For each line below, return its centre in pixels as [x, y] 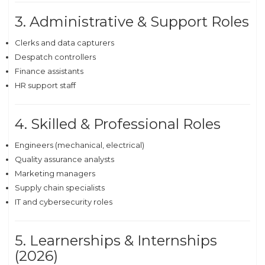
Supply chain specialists [60, 188]
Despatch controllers [55, 57]
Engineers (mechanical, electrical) [80, 145]
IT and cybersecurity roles [64, 202]
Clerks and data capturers [64, 43]
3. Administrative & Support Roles [132, 22]
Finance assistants [49, 71]
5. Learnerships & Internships [116, 240]
